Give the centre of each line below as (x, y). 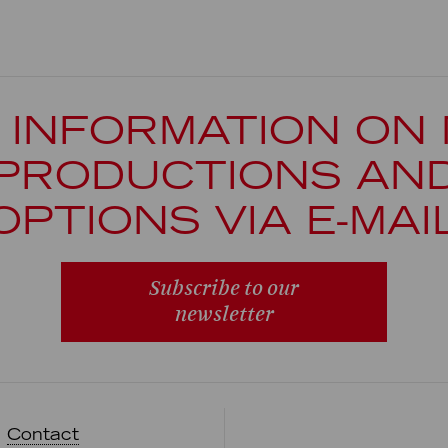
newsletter (224, 314)
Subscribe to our (224, 288)
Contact (42, 433)
